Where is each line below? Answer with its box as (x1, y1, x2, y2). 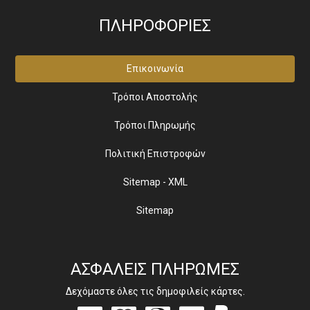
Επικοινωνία (127, 63, 183, 74)
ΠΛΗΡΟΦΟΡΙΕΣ (99, 16, 211, 35)
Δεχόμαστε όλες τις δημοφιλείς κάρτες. (65, 286, 245, 297)
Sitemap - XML (122, 176, 188, 188)
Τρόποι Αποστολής (112, 91, 198, 102)
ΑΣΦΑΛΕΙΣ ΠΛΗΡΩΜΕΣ (71, 259, 239, 279)
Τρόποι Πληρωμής (114, 120, 196, 131)
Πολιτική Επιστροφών (104, 148, 206, 159)
